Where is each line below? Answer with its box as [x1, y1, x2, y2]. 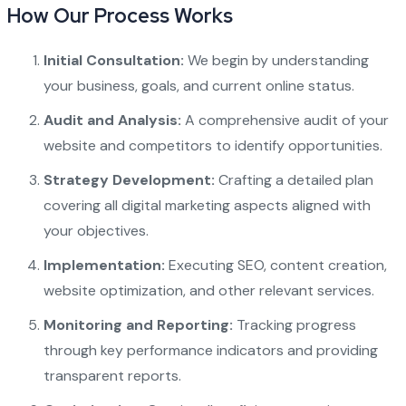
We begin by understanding [183, 51, 369, 70]
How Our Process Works [6, 3, 233, 29]
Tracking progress [232, 315, 356, 334]
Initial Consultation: [43, 51, 184, 70]
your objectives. [43, 221, 149, 240]
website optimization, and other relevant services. [43, 281, 374, 300]
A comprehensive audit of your [180, 111, 389, 130]
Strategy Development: [43, 170, 215, 189]
